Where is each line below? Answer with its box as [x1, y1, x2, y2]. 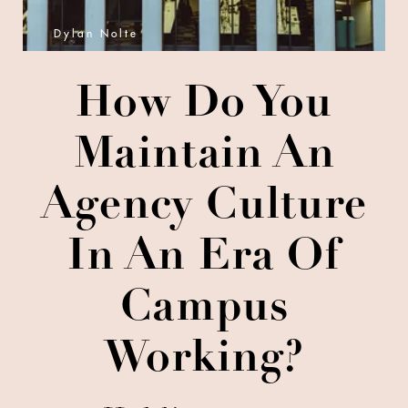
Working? [104, 339, 304, 382]
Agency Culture [41, 186, 367, 229]
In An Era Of [67, 237, 341, 280]
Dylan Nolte [54, 28, 138, 39]
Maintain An [73, 135, 335, 178]
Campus [119, 288, 289, 331]
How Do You [76, 84, 332, 127]
